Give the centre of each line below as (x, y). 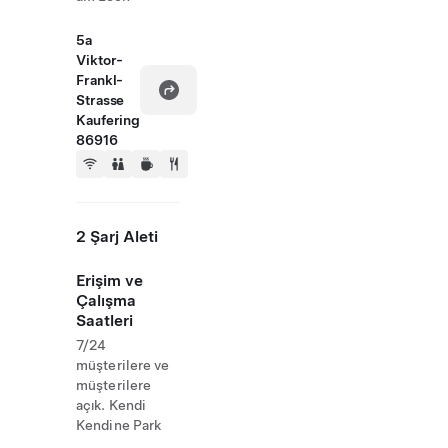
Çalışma (106, 300)
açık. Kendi (111, 405)
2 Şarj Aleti (117, 236)
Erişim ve (109, 280)
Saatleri (104, 320)
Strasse (100, 100)
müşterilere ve (123, 365)
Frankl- (100, 80)
